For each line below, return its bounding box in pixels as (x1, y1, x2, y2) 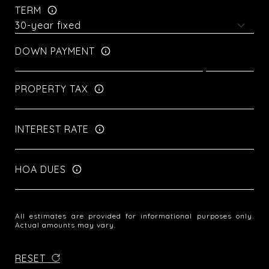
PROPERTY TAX (15, 82, 88, 95)
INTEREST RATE (15, 122, 89, 135)
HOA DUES (15, 163, 66, 175)
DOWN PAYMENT (15, 44, 95, 57)
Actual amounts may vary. (15, 220, 116, 229)
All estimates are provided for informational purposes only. (15, 211, 254, 220)
